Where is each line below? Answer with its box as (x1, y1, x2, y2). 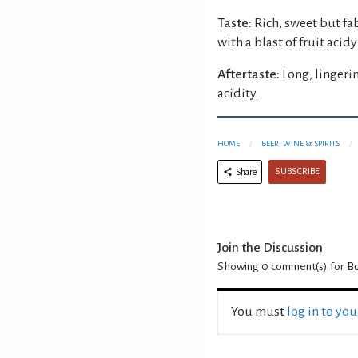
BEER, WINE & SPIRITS (261, 138, 340, 148)
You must (231, 304, 287, 319)
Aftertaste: (217, 66, 280, 82)
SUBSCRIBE (275, 165, 320, 177)
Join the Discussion (217, 240, 323, 255)
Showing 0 (217, 260, 268, 272)
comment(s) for (268, 260, 347, 272)
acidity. (217, 86, 258, 101)
